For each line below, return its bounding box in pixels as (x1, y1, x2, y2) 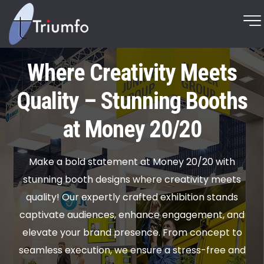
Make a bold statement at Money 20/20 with (29, 155, 235, 169)
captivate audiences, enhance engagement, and (19, 208, 245, 222)
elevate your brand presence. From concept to (22, 226, 242, 239)
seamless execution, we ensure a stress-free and (18, 243, 246, 257)
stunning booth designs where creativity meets (23, 173, 241, 186)
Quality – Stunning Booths (16, 87, 247, 115)
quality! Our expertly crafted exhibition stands (26, 190, 238, 204)
